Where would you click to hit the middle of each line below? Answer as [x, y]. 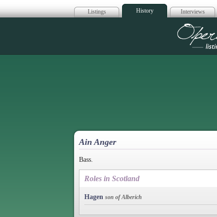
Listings [97, 12]
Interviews [193, 12]
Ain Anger [98, 142]
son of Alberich [124, 197]
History [145, 11]
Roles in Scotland [112, 178]
